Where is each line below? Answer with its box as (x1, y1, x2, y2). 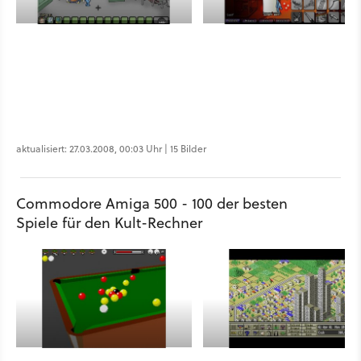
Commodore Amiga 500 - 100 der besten (16, 193, 288, 214)
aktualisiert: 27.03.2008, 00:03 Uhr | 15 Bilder (16, 142, 206, 156)
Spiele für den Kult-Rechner (16, 213, 202, 233)
